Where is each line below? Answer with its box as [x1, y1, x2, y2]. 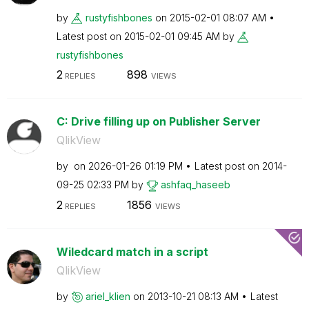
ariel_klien [85, 290, 130, 302]
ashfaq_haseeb [160, 179, 230, 190]
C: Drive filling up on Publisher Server [56, 114, 261, 128]
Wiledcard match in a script [56, 244, 208, 259]
